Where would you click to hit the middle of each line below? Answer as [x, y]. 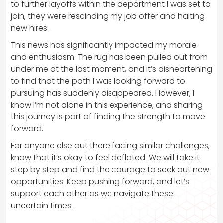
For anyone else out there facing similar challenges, [110, 145]
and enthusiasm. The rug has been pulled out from [109, 57]
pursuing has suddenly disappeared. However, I [103, 93]
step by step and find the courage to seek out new [110, 169]
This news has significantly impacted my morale [104, 45]
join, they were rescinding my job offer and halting [108, 16]
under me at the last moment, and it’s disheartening [111, 69]
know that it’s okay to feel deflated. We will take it [105, 157]
